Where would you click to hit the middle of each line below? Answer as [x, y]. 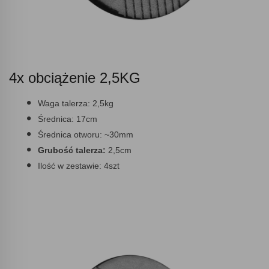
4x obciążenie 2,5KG [75, 77]
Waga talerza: [65, 103]
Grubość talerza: [72, 150]
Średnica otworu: [70, 134]
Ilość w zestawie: [71, 165]
